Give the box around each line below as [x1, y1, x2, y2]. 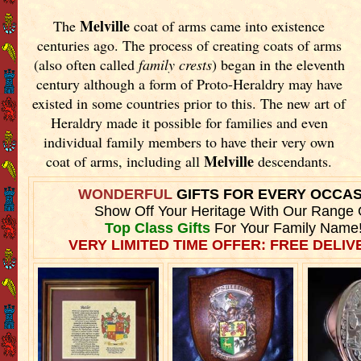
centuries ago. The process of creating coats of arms [36, 35, 342, 55]
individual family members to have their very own [44, 131, 335, 151]
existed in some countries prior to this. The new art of [32, 93, 346, 113]
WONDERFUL [78, 185, 177, 202]
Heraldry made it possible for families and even [50, 112, 328, 132]
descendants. [254, 151, 333, 171]
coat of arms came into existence [130, 15, 326, 35]
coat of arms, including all [46, 151, 205, 171]
